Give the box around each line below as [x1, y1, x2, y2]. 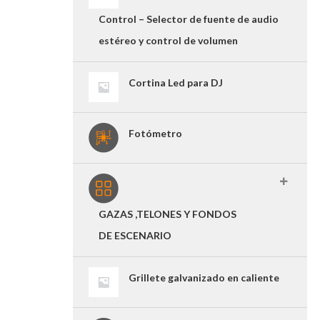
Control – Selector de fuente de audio [99, 13, 279, 25]
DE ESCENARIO [99, 229, 171, 241]
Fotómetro [129, 127, 182, 139]
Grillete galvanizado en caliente [129, 271, 279, 284]
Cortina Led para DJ [129, 76, 223, 89]
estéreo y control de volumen [99, 34, 238, 46]
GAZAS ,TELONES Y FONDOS [99, 208, 236, 220]
